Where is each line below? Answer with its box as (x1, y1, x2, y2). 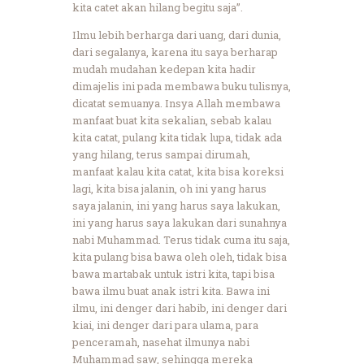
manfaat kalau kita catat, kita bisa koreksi (72, 163, 284, 179)
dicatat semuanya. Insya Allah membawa (72, 95, 280, 110)
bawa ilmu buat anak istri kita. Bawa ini (72, 283, 270, 298)
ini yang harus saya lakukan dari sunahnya (72, 214, 287, 230)
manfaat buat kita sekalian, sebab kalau (72, 112, 271, 128)
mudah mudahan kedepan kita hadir (72, 61, 256, 76)
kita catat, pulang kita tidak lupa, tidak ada (72, 129, 282, 145)
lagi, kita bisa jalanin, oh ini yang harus (72, 180, 266, 196)
